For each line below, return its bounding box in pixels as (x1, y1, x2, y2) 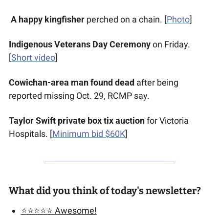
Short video (11, 52, 55, 63)
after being (134, 77, 178, 88)
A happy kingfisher (10, 14, 85, 25)
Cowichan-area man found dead (8, 77, 134, 88)
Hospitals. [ (8, 129, 52, 139)
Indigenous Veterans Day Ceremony (8, 39, 151, 50)
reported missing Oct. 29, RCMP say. (8, 90, 152, 101)
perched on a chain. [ (84, 14, 167, 25)
